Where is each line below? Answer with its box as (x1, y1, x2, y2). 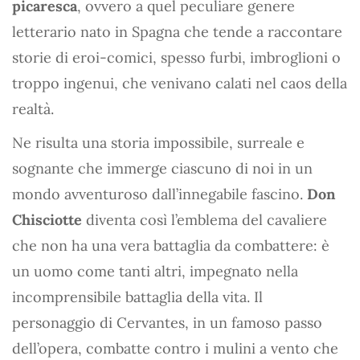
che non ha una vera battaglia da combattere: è (12, 235, 329, 255)
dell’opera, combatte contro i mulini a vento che (12, 338, 338, 358)
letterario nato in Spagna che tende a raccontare (12, 22, 342, 41)
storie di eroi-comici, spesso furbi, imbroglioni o (12, 47, 341, 67)
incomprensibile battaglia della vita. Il (12, 287, 263, 306)
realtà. (12, 99, 54, 118)
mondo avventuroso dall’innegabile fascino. (12, 184, 307, 203)
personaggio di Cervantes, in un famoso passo (12, 313, 322, 332)
